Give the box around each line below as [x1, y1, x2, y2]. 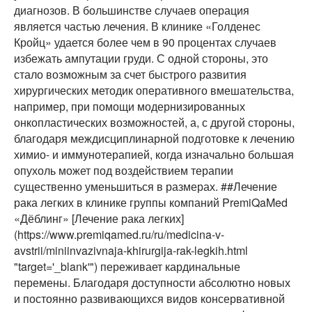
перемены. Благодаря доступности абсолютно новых [14, 274, 290, 291]
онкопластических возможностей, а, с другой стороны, [14, 114, 295, 131]
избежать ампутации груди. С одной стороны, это [14, 50, 268, 67]
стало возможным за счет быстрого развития [14, 66, 247, 83]
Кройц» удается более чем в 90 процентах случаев [14, 34, 276, 51]
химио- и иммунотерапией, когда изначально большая [14, 146, 294, 163]
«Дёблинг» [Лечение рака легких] [14, 210, 184, 227]
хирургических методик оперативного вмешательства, [14, 82, 294, 99]
